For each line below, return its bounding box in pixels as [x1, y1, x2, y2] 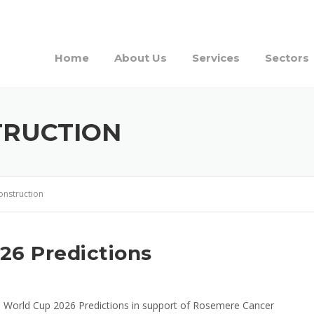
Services [192, 51, 240, 64]
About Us [114, 51, 167, 64]
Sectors [265, 51, 309, 64]
